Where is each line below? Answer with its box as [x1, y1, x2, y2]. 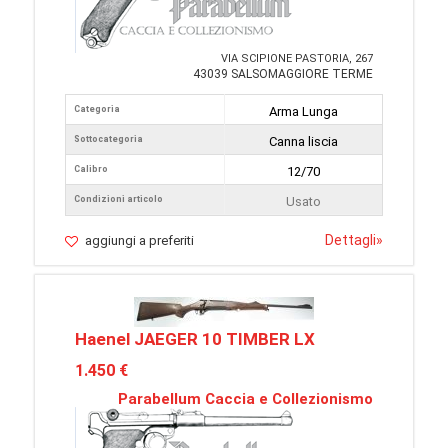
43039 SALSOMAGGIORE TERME [193, 67, 373, 82]
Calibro [74, 164, 108, 175]
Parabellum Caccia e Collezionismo [118, 390, 373, 409]
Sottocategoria [74, 134, 143, 145]
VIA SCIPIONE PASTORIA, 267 [221, 52, 373, 66]
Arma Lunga [269, 104, 338, 120]
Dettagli [325, 232, 376, 249]
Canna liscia [269, 134, 338, 150]
